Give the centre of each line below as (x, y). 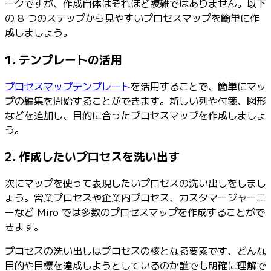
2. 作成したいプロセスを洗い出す (92, 156)
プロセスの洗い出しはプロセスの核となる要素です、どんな (135, 251)
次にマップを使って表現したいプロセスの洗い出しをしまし (135, 183)
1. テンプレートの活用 (64, 59)
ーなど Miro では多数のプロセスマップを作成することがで (135, 212)
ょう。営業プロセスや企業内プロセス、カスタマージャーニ (135, 198)
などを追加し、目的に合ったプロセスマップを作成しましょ (135, 115)
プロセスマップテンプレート (68, 86)
